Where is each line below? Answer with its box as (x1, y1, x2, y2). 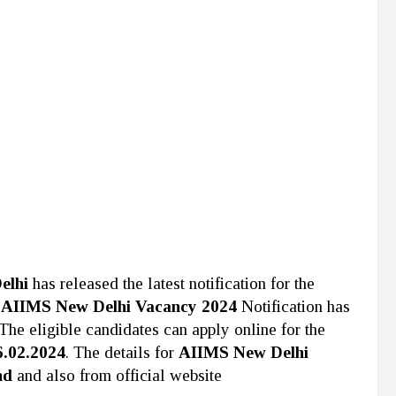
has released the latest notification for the (33, 274, 315, 293)
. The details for (65, 343, 179, 362)
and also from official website (12, 366, 222, 385)
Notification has (237, 297, 350, 316)
